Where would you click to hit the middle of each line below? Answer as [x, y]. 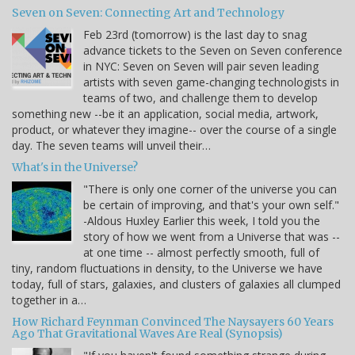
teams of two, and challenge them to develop [200, 97]
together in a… [49, 300]
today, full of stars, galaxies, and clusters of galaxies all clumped [176, 284]
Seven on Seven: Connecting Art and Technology [148, 12]
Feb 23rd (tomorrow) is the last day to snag [195, 34]
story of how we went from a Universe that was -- [212, 236]
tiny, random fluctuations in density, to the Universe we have [167, 268]
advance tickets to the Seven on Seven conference [213, 50]
